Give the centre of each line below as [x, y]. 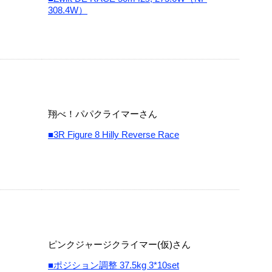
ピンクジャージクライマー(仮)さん [119, 244]
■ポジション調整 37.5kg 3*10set [114, 265]
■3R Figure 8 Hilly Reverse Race [114, 134]
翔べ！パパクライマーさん [103, 114]
